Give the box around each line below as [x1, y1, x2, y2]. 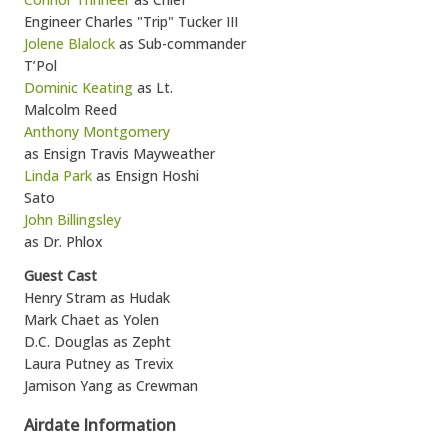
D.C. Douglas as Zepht [24, 332, 171, 351]
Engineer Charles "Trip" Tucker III [24, 12, 238, 31]
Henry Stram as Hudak [24, 288, 170, 307]
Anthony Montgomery [24, 122, 170, 141]
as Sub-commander [115, 34, 246, 53]
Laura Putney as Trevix [24, 354, 174, 373]
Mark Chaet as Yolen [24, 310, 159, 329]
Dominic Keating [24, 78, 133, 97]
